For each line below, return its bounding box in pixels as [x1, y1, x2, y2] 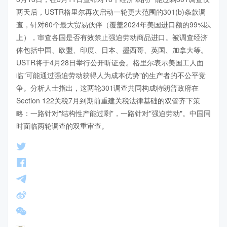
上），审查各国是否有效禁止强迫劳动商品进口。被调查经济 [16, 32, 208, 43]
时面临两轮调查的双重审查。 [16, 121, 108, 131]
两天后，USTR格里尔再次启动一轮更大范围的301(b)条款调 [16, 7, 206, 17]
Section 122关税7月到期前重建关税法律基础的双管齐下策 [16, 95, 200, 106]
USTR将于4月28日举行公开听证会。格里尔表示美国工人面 [16, 57, 204, 68]
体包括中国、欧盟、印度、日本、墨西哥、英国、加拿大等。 [16, 45, 208, 55]
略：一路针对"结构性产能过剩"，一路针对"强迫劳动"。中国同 [16, 108, 211, 119]
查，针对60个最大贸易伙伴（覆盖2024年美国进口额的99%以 [16, 19, 211, 30]
